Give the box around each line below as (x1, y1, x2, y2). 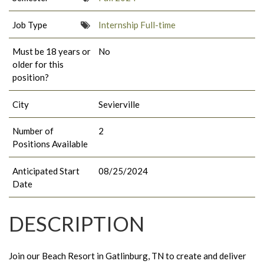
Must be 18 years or (12, 46, 91, 57)
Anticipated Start (12, 165, 80, 176)
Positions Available (12, 138, 88, 150)
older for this (12, 59, 64, 70)
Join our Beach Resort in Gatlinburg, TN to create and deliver (9, 250, 246, 261)
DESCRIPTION (9, 210, 144, 236)
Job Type (12, 19, 47, 30)
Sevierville (98, 98, 140, 110)
